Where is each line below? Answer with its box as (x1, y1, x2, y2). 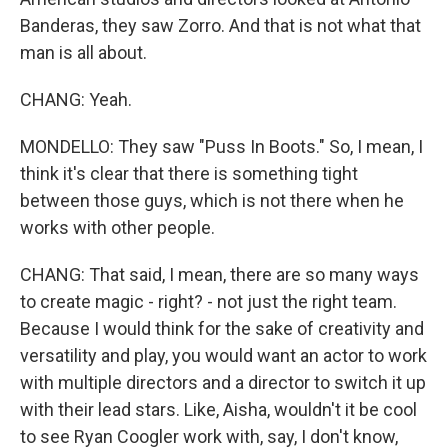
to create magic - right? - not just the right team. (20, 291, 397, 312)
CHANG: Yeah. (20, 89, 132, 110)
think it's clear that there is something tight (20, 163, 358, 184)
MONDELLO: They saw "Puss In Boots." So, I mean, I (20, 136, 423, 157)
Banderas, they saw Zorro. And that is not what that (20, 15, 421, 36)
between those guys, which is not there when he (20, 190, 404, 211)
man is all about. (20, 42, 147, 63)
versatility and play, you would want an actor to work (20, 345, 427, 366)
